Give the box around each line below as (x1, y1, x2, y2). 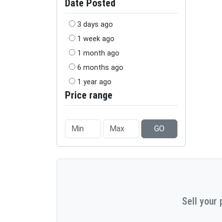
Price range (65, 89, 112, 101)
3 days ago (77, 20, 113, 29)
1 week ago (77, 35, 114, 43)
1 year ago (77, 78, 111, 86)
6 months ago (77, 63, 123, 72)
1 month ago (77, 49, 119, 57)
